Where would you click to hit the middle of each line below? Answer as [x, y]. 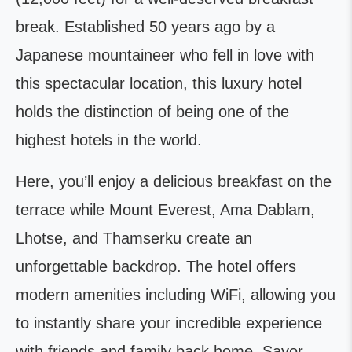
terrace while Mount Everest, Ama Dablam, [165, 210]
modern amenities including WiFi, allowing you [176, 295]
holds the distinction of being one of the [152, 112]
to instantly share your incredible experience [169, 323]
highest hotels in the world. [109, 140]
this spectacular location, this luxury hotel [159, 84]
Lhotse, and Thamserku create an [134, 238]
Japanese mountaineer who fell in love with [165, 55]
